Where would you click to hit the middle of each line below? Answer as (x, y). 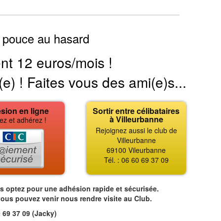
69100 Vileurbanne (136, 150)
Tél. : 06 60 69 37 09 (136, 160)
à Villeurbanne (136, 119)
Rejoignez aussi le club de (136, 130)
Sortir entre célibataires (136, 111)
